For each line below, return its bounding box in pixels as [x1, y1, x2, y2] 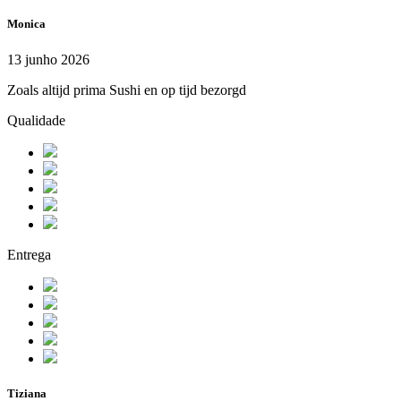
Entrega [7, 246, 51, 262]
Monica [7, 17, 46, 31]
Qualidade [7, 112, 65, 128]
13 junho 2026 [7, 51, 90, 67]
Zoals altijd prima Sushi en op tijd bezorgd [7, 81, 246, 98]
